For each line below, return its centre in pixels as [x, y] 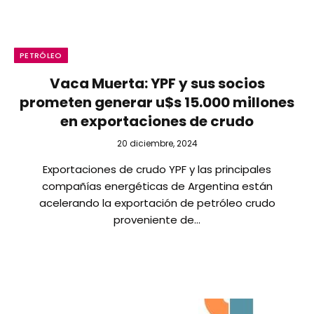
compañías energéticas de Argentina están [157, 186]
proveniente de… [157, 220]
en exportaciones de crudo [157, 121]
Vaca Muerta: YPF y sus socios [157, 83]
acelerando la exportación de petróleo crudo [157, 203]
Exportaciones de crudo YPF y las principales [157, 169]
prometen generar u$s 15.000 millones [157, 102]
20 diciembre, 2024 [157, 143]
